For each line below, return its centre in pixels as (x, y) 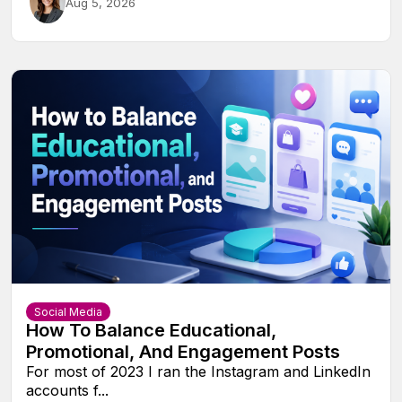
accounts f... (67, 390)
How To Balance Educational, (151, 330)
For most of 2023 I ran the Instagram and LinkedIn (198, 371)
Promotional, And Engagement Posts (183, 351)
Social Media (68, 311)
